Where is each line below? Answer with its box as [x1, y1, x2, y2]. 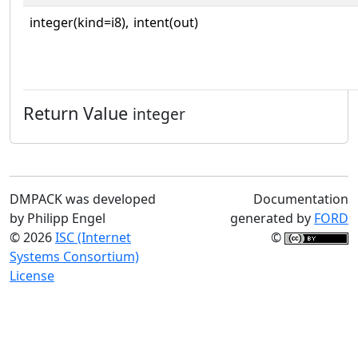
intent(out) [133, 13, 198, 31]
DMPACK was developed [10, 189, 156, 208]
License [10, 266, 54, 284]
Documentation [253, 189, 348, 208]
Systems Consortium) [10, 247, 139, 265]
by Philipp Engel [10, 209, 105, 227]
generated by [230, 209, 314, 227]
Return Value [23, 101, 133, 125]
